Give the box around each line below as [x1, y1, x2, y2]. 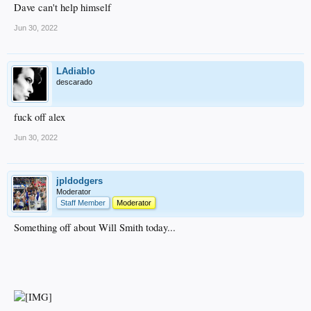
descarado [56, 77, 92, 86]
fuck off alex [14, 110, 65, 124]
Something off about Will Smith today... [14, 220, 176, 234]
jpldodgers [56, 175, 103, 186]
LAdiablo [56, 65, 95, 76]
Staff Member [60, 198, 106, 207]
